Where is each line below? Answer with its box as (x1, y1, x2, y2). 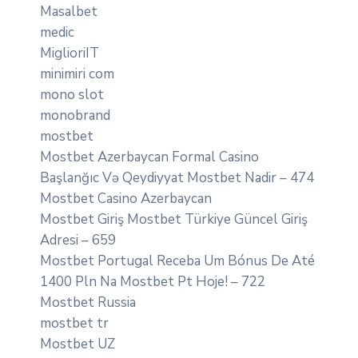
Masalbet (40, 2, 97, 21)
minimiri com (40, 64, 114, 83)
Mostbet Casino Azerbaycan (40, 189, 212, 208)
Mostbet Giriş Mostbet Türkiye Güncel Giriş (40, 209, 308, 229)
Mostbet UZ (40, 334, 115, 353)
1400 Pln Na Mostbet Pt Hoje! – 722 (40, 272, 265, 291)
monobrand (40, 105, 110, 125)
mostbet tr (40, 313, 109, 332)
